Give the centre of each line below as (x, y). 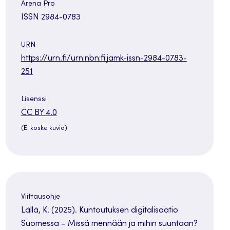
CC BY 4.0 (39, 113)
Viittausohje (40, 197)
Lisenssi (34, 100)
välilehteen (76, 139)
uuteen (69, 126)
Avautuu (72, 113)
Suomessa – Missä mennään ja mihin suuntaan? (109, 224)
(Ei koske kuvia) (44, 129)
